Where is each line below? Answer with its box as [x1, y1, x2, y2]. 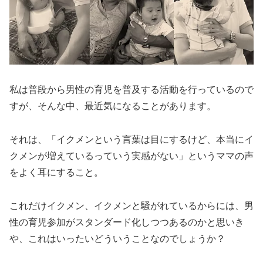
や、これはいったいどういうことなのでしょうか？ [9, 233, 225, 244]
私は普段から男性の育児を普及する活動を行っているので [9, 85, 254, 95]
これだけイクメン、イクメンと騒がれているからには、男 [9, 200, 254, 211]
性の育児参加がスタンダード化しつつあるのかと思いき [9, 217, 244, 227]
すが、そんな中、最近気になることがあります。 [9, 101, 216, 112]
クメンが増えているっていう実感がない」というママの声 [9, 151, 254, 161]
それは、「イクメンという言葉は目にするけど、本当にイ [9, 134, 254, 145]
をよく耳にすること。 [9, 167, 103, 178]
